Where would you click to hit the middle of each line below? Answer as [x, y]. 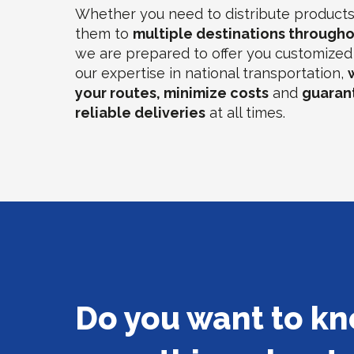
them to [104, 34]
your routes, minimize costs [172, 93]
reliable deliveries [141, 113]
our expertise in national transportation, [212, 73]
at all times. [246, 113]
